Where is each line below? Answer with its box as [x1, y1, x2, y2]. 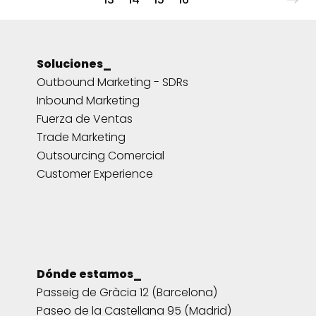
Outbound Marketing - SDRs [37, 73, 188, 90]
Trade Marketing [37, 128, 126, 145]
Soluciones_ [37, 55, 111, 72]
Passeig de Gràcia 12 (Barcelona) [37, 284, 217, 301]
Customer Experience [37, 165, 153, 182]
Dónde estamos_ [37, 266, 142, 283]
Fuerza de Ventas [37, 110, 133, 127]
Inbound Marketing [37, 92, 140, 109]
